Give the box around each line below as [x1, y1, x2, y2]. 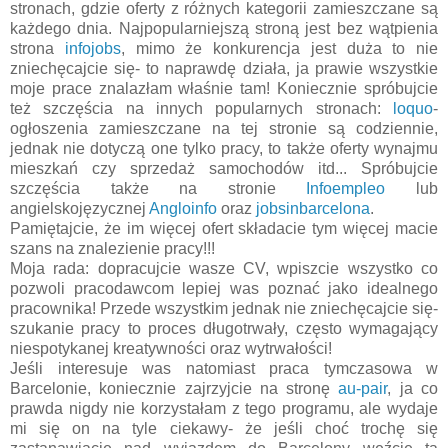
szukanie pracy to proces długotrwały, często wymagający [10, 320, 438, 338]
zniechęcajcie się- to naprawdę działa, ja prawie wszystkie [10, 60, 438, 78]
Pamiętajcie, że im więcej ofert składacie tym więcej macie [10, 220, 438, 238]
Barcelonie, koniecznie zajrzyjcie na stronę [10, 380, 339, 398]
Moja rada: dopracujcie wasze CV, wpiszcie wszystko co [10, 260, 438, 278]
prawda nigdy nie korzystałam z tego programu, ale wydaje [10, 400, 438, 418]
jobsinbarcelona [256, 200, 370, 218]
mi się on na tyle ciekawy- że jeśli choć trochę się [10, 420, 438, 438]
